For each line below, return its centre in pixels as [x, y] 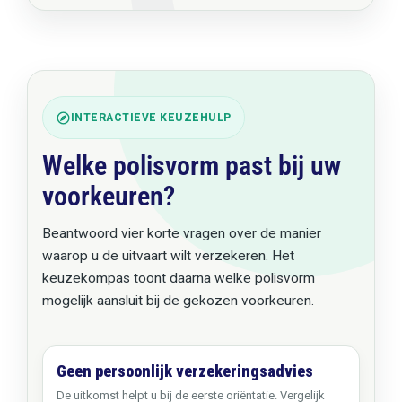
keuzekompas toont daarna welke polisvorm [178, 278]
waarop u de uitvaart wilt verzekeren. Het [168, 256]
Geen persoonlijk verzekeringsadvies [184, 371]
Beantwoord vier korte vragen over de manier [181, 233]
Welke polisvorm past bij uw [191, 166]
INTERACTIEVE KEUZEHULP [151, 118]
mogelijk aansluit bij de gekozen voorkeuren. [178, 301]
